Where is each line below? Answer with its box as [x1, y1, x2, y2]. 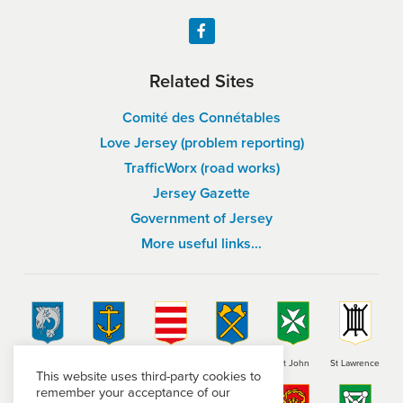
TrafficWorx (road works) [123, 157, 280, 179]
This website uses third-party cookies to [36, 366, 261, 386]
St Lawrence [330, 355, 381, 370]
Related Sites [149, 67, 254, 95]
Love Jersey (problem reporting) [99, 132, 304, 154]
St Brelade [27, 355, 69, 370]
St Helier [215, 355, 250, 370]
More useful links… [141, 233, 262, 255]
